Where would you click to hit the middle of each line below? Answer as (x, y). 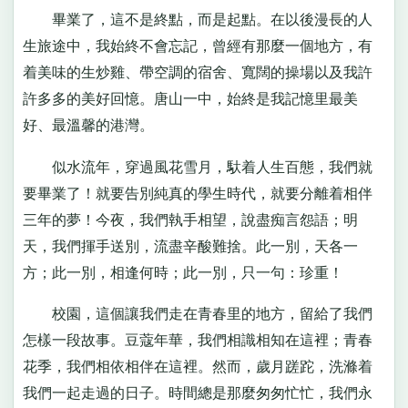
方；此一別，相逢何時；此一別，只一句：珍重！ (183, 272)
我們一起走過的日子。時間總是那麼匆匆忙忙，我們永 (197, 393)
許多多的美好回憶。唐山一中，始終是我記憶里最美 (190, 99)
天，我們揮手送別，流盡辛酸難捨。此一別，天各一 (190, 246)
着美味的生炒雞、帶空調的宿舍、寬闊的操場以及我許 (197, 73)
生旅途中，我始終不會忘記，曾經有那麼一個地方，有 (197, 46)
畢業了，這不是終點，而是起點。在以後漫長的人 (197, 20)
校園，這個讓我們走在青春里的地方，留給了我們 (197, 314)
